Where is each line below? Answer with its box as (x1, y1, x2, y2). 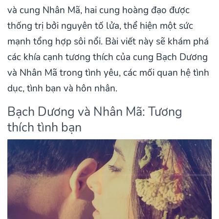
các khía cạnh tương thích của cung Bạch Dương (7, 51, 208, 64)
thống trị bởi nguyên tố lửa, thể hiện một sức (7, 20, 193, 33)
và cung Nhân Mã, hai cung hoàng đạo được (7, 4, 190, 17)
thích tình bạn (7, 119, 82, 136)
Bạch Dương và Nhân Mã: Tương (7, 103, 182, 121)
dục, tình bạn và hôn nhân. (7, 82, 117, 95)
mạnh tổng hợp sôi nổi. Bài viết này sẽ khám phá (7, 35, 209, 48)
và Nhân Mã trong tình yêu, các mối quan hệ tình (7, 66, 209, 80)
